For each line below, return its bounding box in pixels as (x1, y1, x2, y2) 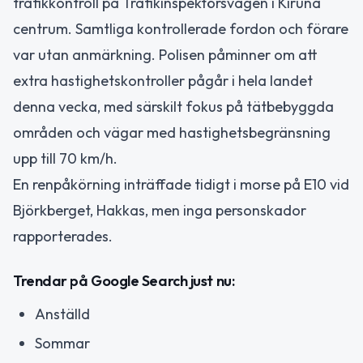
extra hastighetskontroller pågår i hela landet (13, 71, 313, 91)
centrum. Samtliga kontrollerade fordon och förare (13, 19, 348, 39)
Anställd (35, 304, 90, 323)
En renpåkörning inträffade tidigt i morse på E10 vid (13, 175, 349, 194)
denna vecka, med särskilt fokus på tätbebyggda (13, 97, 334, 117)
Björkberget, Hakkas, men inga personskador (13, 201, 306, 220)
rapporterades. (13, 227, 113, 246)
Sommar (35, 334, 90, 353)
